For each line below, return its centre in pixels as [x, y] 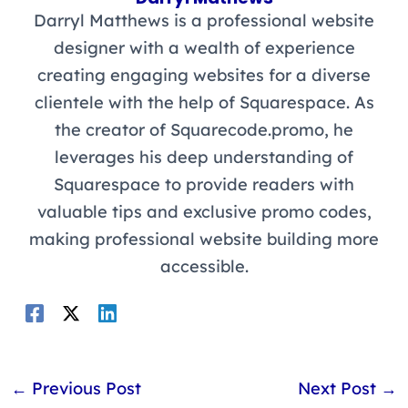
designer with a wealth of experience [204, 47]
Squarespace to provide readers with [204, 184]
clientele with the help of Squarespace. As [204, 102]
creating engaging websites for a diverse [204, 75]
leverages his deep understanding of [204, 157]
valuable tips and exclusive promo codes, [204, 211]
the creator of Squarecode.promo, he [204, 129]
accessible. [204, 266]
